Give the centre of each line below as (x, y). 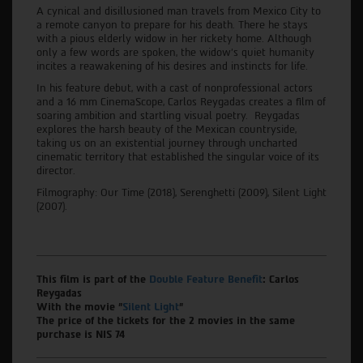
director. (56, 170)
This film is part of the (93, 279)
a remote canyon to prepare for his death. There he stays (172, 24)
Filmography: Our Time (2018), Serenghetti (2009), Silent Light (181, 192)
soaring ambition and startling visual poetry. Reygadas (168, 115)
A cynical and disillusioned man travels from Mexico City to (179, 11)
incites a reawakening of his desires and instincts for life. (172, 66)
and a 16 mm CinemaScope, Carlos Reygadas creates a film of (181, 101)
